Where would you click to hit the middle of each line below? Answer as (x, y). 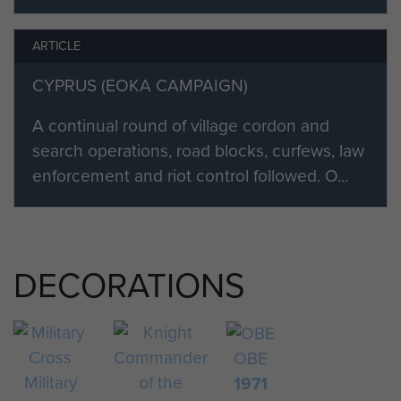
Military (50, 382)
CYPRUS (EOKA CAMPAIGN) (140, 85)
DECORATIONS (129, 285)
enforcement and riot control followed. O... (190, 175)
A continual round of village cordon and (181, 125)
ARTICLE (56, 45)
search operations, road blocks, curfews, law (198, 150)
